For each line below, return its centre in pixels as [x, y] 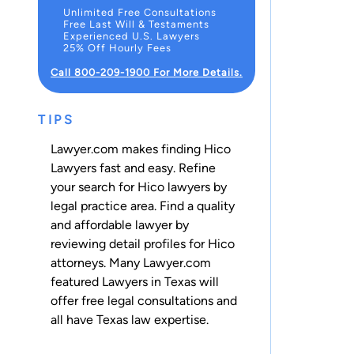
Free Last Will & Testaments [136, 24]
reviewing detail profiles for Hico [143, 243]
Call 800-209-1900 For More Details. [147, 72]
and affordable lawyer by [120, 224]
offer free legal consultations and [144, 300]
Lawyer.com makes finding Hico [141, 149]
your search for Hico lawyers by [139, 186]
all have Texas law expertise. [130, 319]
